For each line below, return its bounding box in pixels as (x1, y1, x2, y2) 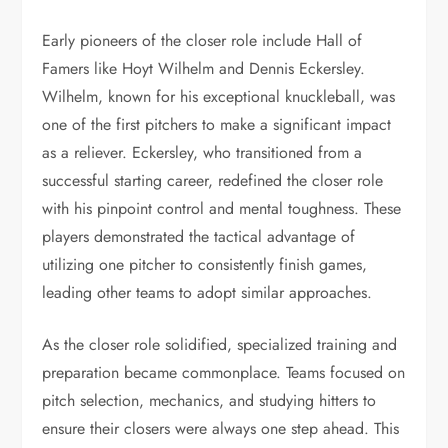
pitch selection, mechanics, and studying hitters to (42, 388, 377, 412)
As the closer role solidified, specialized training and (42, 332, 398, 356)
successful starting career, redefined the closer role (42, 168, 384, 192)
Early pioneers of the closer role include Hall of (42, 28, 363, 52)
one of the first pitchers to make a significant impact (42, 112, 392, 136)
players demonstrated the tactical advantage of (42, 224, 356, 248)
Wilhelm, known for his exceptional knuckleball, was (42, 84, 396, 108)
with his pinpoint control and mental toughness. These (42, 196, 402, 220)
